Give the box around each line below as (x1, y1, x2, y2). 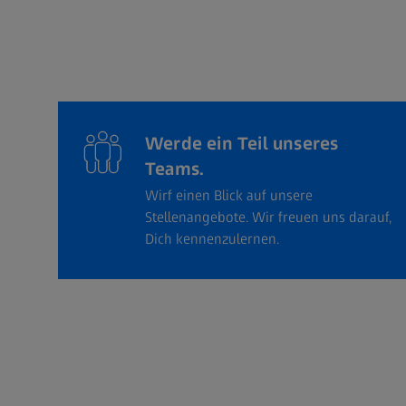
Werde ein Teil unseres (145, 132, 339, 155)
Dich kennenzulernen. (145, 230, 279, 248)
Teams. (145, 158, 205, 180)
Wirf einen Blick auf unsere (145, 187, 313, 205)
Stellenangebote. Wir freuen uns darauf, (145, 208, 391, 227)
